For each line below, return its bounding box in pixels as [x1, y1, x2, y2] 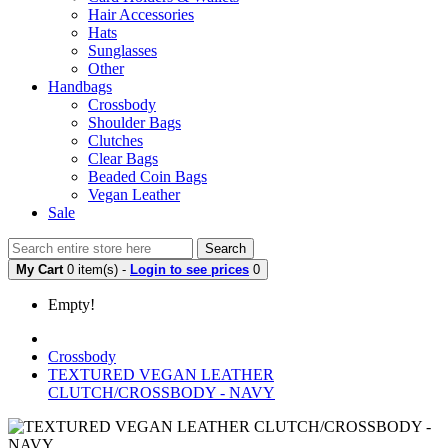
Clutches [88, 131, 143, 149]
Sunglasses [88, 41, 157, 59]
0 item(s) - [67, 261, 130, 277]
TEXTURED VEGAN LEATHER [48, 365, 274, 383]
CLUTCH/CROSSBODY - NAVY [48, 383, 275, 401]
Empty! [48, 295, 95, 313]
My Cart [16, 261, 63, 277]
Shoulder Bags [88, 113, 181, 131]
